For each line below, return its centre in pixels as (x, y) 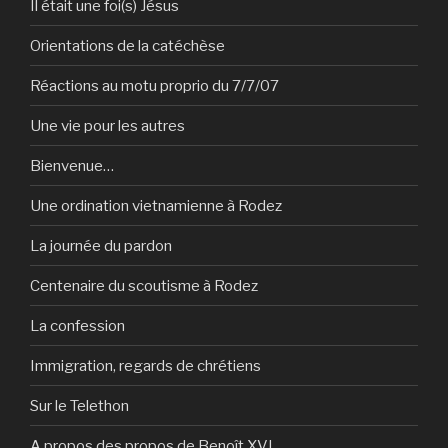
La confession (77, 325)
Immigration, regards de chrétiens (145, 365)
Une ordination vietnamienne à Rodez (156, 205)
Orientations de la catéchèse (127, 45)
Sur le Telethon (79, 405)
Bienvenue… (72, 165)
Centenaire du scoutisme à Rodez (144, 285)
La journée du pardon (101, 245)
